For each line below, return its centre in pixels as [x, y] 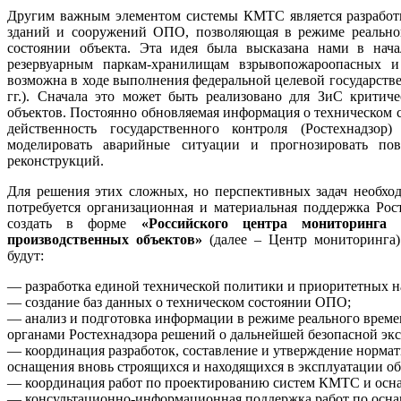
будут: [26, 256]
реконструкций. [55, 161]
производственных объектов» [105, 240]
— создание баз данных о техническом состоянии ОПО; [179, 303]
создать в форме [74, 224]
